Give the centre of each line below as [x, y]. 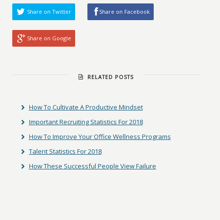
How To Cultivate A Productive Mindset [86, 107]
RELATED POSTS [109, 77]
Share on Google [49, 38]
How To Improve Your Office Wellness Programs [100, 137]
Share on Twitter [49, 12]
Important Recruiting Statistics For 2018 [86, 122]
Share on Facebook [125, 12]
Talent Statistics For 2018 [65, 151]
